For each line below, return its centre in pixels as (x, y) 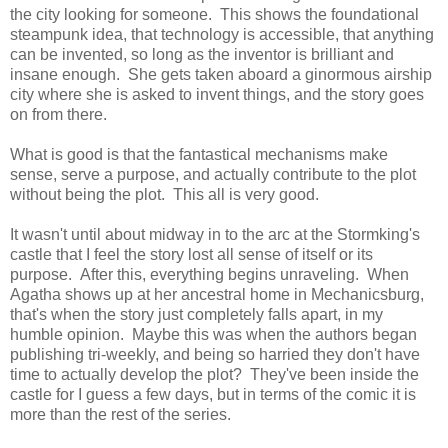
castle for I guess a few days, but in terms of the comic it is (213, 394)
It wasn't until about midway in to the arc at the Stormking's (215, 234)
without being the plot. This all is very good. (164, 194)
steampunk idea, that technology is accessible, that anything (222, 34)
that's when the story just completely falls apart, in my (196, 314)
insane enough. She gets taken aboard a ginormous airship (221, 74)
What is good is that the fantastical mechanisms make (199, 154)
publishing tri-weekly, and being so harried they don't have (215, 354)
